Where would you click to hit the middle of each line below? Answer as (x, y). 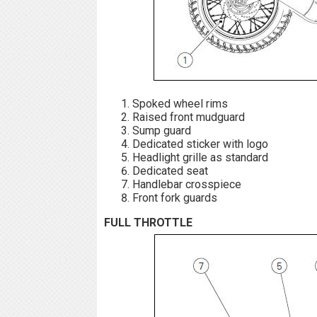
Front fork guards (175, 197)
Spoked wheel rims (180, 103)
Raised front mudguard (189, 117)
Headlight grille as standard (200, 157)
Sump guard (162, 130)
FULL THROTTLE (148, 222)
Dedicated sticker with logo (200, 144)
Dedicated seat (170, 171)
